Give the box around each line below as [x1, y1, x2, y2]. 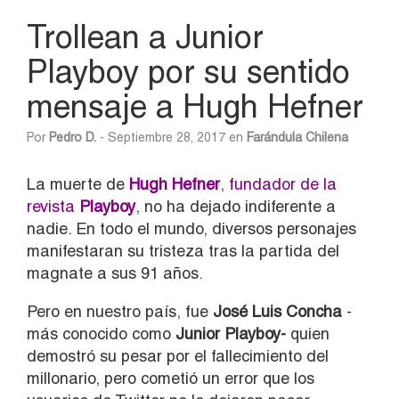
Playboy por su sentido [27, 52, 350, 90]
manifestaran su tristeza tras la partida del [27, 240, 339, 260]
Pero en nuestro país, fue [27, 301, 213, 321]
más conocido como [27, 323, 175, 343]
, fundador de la [220, 174, 337, 193]
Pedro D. [49, 129, 96, 144]
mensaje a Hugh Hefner [27, 86, 363, 125]
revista [27, 196, 75, 216]
